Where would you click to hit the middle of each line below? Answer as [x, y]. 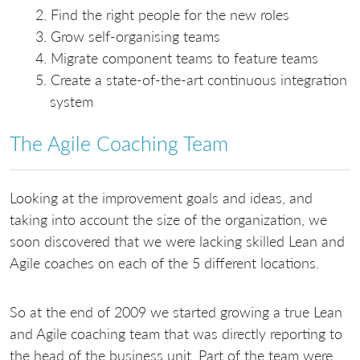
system [72, 101]
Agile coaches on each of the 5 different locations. [164, 263]
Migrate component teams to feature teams [184, 57]
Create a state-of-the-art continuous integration [199, 79]
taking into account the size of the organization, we [168, 220]
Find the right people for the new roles [170, 14]
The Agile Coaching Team [119, 143]
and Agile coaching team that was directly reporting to [176, 334]
